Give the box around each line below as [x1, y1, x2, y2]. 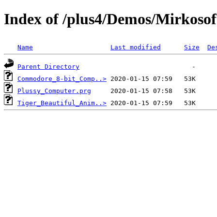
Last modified [110, 43, 161, 51]
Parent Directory [17, 62, 79, 70]
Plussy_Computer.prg [17, 87, 91, 94]
